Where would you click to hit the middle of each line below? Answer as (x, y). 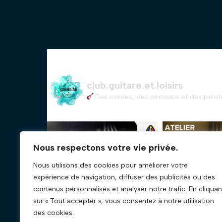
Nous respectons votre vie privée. (106, 148)
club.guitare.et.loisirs (135, 85)
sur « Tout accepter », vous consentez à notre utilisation (124, 201)
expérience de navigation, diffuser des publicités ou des (124, 177)
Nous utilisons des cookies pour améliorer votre (111, 165)
